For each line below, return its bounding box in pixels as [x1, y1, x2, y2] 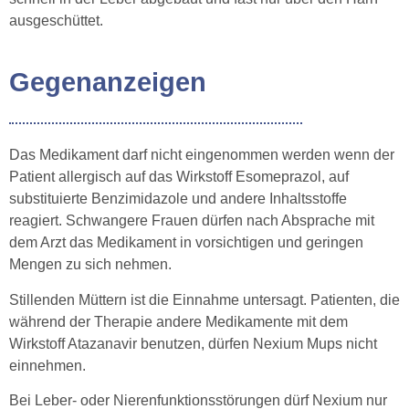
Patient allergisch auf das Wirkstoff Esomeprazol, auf [9, 169, 349, 185]
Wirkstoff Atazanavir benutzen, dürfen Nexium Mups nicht [9, 335, 377, 351]
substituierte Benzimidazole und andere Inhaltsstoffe [9, 191, 347, 207]
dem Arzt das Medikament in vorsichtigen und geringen [9, 235, 363, 251]
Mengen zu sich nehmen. [9, 257, 172, 273]
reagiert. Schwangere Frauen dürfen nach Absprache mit [9, 213, 374, 229]
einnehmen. [9, 357, 86, 373]
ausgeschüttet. [9, 12, 103, 28]
